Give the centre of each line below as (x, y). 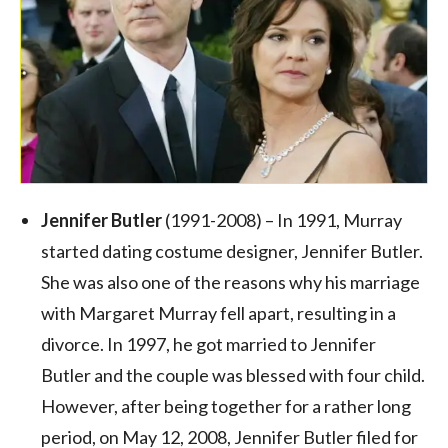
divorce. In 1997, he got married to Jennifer (208, 343)
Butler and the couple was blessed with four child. (233, 374)
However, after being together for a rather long (226, 405)
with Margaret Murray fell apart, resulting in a (218, 312)
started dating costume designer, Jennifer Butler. (232, 250)
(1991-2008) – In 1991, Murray (282, 219)
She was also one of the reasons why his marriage (230, 281)
